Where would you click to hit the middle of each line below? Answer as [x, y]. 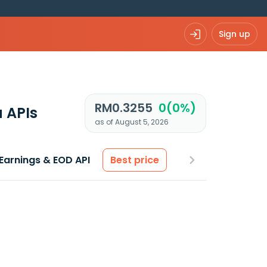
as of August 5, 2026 [131, 122]
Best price [135, 160]
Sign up [235, 34]
